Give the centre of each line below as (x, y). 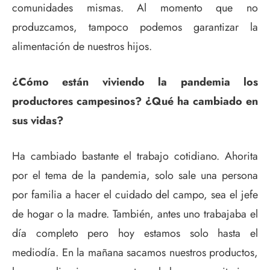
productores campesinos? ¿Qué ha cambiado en (135, 101)
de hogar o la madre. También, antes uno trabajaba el (135, 214)
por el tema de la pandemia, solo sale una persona (135, 175)
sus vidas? (38, 120)
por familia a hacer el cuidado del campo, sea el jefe (135, 194)
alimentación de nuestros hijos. (82, 46)
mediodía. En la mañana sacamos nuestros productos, (135, 252)
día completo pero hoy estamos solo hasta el (135, 233)
